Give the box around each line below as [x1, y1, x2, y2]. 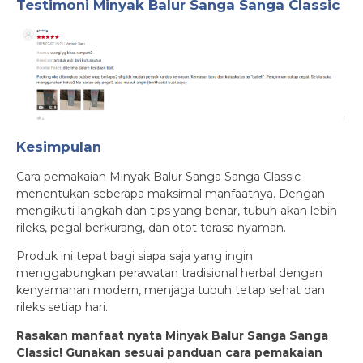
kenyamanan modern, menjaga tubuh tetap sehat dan [16, 282, 325, 297]
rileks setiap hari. [16, 299, 108, 314]
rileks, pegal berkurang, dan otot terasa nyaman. [16, 220, 286, 235]
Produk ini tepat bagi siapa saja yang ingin [16, 248, 253, 263]
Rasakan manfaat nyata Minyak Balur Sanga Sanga [16, 327, 328, 343]
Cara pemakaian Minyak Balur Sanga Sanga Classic [16, 169, 301, 184]
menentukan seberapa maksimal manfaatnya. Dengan [16, 186, 325, 201]
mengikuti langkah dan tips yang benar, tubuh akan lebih [16, 203, 337, 218]
